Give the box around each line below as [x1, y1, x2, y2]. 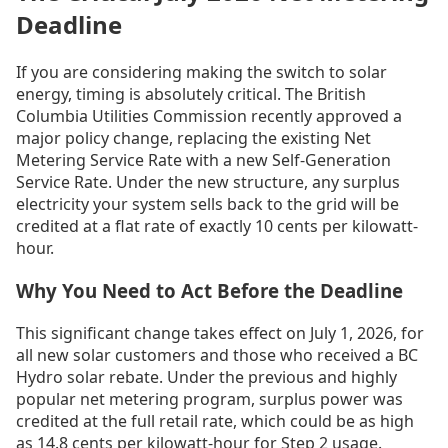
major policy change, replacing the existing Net [16, 127, 371, 150]
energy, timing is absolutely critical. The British [16, 83, 366, 106]
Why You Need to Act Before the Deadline [16, 278, 403, 304]
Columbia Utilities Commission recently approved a [16, 105, 402, 128]
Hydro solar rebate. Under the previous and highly [16, 365, 397, 388]
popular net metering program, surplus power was [16, 387, 403, 410]
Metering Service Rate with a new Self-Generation [16, 149, 391, 172]
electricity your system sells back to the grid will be [16, 193, 399, 216]
